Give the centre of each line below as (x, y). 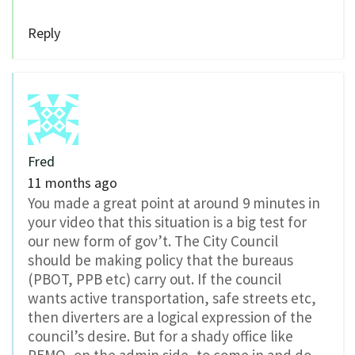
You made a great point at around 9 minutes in (174, 203)
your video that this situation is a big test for (167, 222)
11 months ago (73, 183)
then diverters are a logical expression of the (170, 317)
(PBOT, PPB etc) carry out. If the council (155, 279)
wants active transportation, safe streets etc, (172, 298)
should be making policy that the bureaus (160, 260)
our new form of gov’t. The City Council (153, 241)
